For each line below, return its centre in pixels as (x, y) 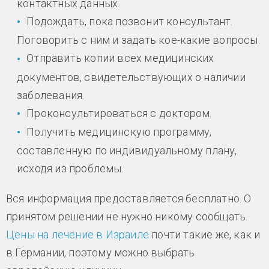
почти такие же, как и (205, 235)
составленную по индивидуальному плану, (127, 151)
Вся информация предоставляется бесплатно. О (129, 199)
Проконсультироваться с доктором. (119, 113)
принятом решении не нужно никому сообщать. (127, 217)
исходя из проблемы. (70, 169)
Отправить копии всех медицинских (120, 58)
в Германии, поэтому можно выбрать (101, 253)
